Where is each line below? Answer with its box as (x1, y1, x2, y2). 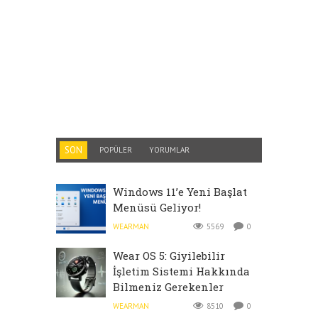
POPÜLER (99, 144, 132, 155)
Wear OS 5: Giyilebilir (113, 248, 225, 263)
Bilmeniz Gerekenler (113, 279, 224, 294)
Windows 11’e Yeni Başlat (113, 184, 247, 199)
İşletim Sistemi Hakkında (113, 263, 250, 278)
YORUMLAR (149, 144, 190, 155)
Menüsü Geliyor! (113, 199, 201, 214)
